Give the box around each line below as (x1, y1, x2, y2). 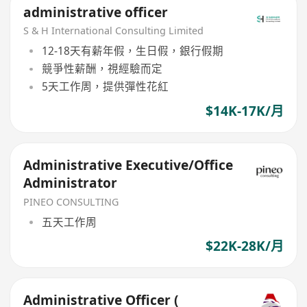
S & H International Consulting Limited (23, 24, 204, 38)
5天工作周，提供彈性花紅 (41, 79, 169, 95)
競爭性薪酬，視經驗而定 (41, 61, 162, 77)
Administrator (23, 174, 118, 193)
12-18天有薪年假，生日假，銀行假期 (41, 42, 223, 58)
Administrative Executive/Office (23, 156, 234, 175)
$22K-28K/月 (205, 236, 284, 255)
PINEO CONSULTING (23, 195, 119, 209)
